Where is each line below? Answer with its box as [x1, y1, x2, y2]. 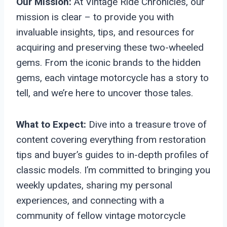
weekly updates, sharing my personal [16, 179, 172, 191]
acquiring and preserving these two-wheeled [16, 41, 204, 53]
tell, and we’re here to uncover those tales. [16, 87, 193, 99]
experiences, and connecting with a [16, 194, 164, 206]
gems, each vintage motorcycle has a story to [16, 71, 209, 84]
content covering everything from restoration [16, 133, 206, 145]
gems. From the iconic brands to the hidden [16, 56, 201, 68]
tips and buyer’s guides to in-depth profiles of [16, 148, 209, 161]
